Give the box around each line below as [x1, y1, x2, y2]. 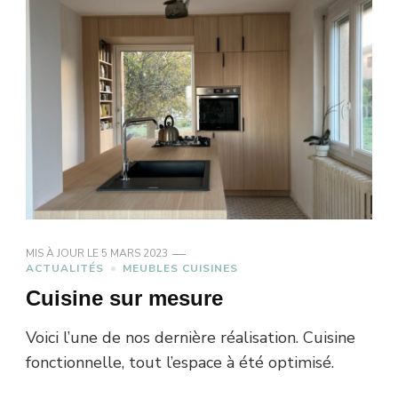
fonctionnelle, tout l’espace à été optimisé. [26, 352, 334, 374]
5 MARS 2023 [101, 246, 168, 261]
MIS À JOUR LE [26, 246, 101, 261]
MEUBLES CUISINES [123, 261, 238, 276]
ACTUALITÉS [26, 261, 104, 276]
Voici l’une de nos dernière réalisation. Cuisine [26, 327, 355, 349]
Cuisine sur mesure [26, 286, 223, 311]
